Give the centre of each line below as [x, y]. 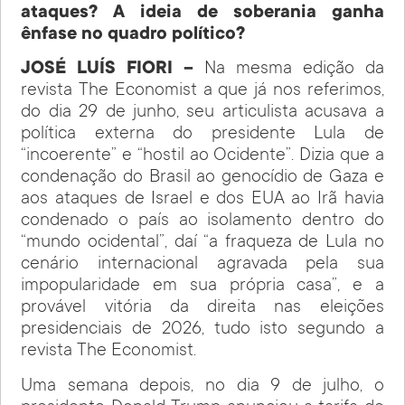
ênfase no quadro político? [133, 35]
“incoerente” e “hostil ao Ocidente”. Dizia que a [202, 157]
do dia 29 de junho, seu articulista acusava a [202, 113]
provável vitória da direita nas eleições [202, 309]
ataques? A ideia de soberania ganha [202, 13]
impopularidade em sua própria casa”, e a [202, 287]
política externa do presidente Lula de [202, 135]
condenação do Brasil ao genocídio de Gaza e [202, 179]
